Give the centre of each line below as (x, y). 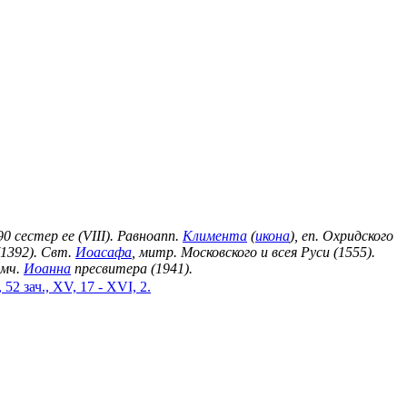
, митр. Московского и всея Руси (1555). (253, 252)
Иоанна (47, 268)
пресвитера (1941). (132, 268)
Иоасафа (104, 252)
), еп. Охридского (342, 235)
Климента (215, 235)
